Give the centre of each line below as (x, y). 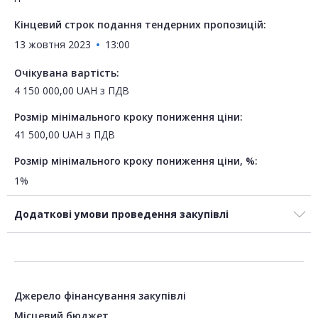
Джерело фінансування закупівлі (100, 296)
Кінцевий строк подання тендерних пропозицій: (140, 25)
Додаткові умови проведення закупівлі (121, 214)
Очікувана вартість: (67, 73)
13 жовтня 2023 (53, 45)
